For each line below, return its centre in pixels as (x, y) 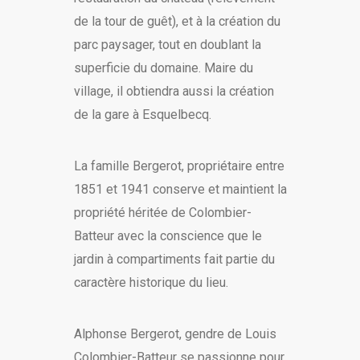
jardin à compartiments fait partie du (174, 260)
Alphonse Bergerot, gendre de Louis (175, 334)
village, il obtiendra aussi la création (174, 92)
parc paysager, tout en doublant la (167, 45)
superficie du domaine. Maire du (163, 68)
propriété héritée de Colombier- (162, 213)
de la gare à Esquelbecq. (142, 115)
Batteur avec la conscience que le (168, 236)
